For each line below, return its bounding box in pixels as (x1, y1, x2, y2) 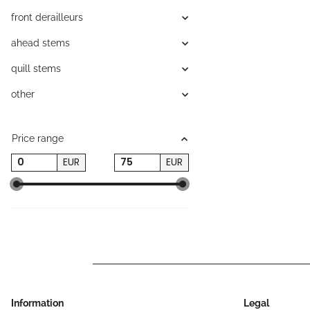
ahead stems (11, 37, 70, 49)
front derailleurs (11, 12, 83, 24)
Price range (12, 133, 64, 145)
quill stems (11, 63, 61, 75)
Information (11, 297, 64, 309)
